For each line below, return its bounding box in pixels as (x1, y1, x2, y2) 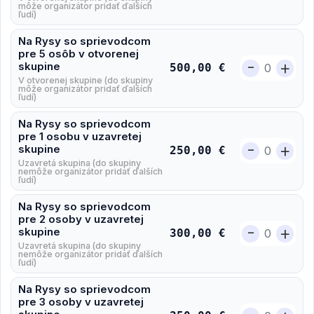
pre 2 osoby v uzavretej (18, 212, 144, 226)
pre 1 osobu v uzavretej (18, 129, 142, 143)
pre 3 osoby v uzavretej (18, 294, 144, 308)
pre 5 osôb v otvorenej (18, 46, 139, 60)
